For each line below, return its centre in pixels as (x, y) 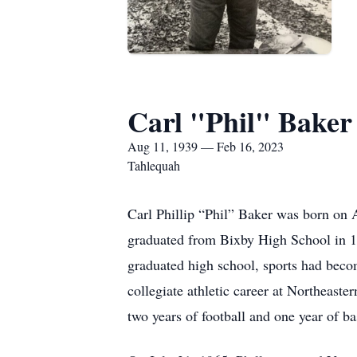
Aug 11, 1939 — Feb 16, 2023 (206, 146)
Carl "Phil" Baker (240, 121)
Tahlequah (154, 165)
